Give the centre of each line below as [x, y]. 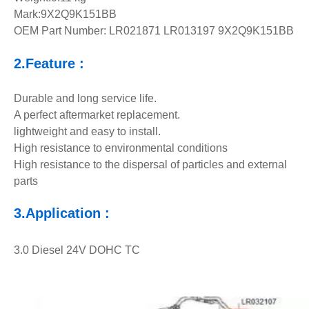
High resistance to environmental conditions [121, 148]
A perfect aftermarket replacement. [97, 115]
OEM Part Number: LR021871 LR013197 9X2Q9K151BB [154, 31]
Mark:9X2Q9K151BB [65, 14]
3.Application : [62, 213]
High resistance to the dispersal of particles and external [150, 165]
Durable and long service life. [85, 98]
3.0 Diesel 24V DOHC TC [77, 250]
